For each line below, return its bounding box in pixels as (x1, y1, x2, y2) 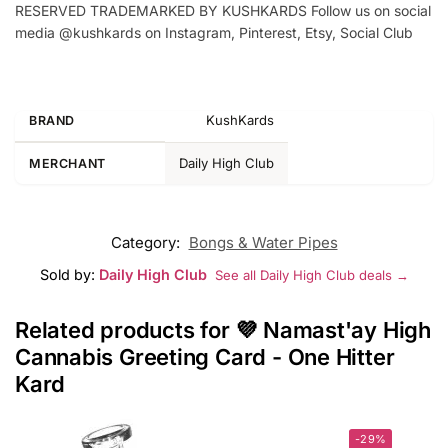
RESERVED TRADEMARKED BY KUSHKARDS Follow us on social (15, 2, 431, 20)
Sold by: (39, 266, 99, 284)
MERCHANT (29, 156, 106, 172)
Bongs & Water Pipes (188, 233, 338, 253)
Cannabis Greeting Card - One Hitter (15, 344, 395, 371)
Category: (110, 233, 184, 253)
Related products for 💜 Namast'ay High (15, 317, 431, 344)
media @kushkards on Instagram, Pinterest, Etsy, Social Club (15, 24, 413, 42)
